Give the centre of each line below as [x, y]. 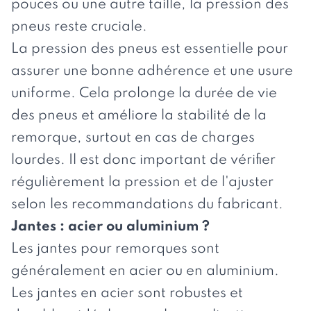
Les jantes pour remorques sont [115, 249]
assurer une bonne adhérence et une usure [152, 71]
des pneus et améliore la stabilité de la [139, 116]
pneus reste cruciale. [79, 27]
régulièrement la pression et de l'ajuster [142, 182]
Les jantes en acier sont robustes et [127, 293]
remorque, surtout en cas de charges [133, 138]
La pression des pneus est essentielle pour [150, 49]
